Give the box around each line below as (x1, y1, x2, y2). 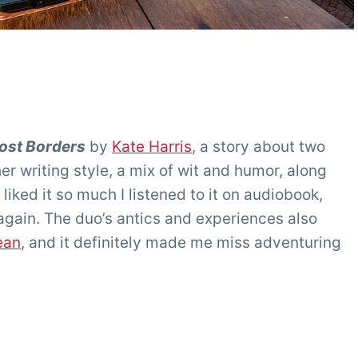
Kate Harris (112, 137, 192, 157)
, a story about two (192, 137, 325, 157)
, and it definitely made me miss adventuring (21, 233, 341, 253)
